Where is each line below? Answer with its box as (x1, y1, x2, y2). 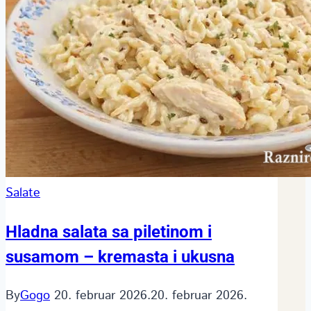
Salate (6, 183, 40, 202)
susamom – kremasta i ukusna (6, 246, 235, 267)
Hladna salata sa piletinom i (6, 221, 212, 242)
